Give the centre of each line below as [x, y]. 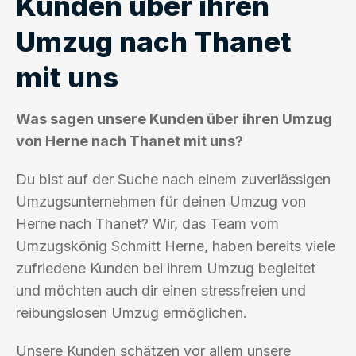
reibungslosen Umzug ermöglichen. [132, 312]
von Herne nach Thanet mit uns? [130, 141]
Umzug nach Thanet [154, 41]
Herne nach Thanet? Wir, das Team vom [147, 223]
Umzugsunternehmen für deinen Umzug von [161, 201]
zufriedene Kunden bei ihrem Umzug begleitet [166, 268]
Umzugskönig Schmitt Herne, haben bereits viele [176, 246]
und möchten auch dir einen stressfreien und [161, 290]
